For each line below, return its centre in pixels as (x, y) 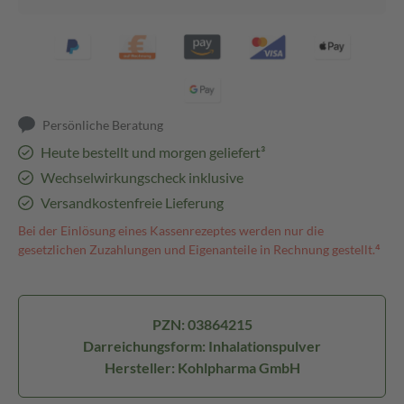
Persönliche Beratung (103, 125)
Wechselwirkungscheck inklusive (142, 177)
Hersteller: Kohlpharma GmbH (202, 367)
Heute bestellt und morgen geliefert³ (152, 152)
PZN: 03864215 (202, 324)
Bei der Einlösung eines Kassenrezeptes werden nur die (171, 230)
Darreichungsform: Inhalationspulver (202, 346)
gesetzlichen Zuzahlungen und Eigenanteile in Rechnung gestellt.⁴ (199, 249)
